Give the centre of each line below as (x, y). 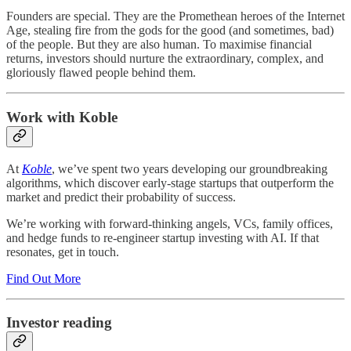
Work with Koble (62, 117)
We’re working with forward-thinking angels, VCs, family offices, (170, 223)
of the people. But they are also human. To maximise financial (159, 45)
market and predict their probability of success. (121, 197)
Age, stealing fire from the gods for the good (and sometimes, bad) (170, 31)
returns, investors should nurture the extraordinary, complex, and (165, 59)
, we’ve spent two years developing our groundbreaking (190, 168)
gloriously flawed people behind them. (101, 73)
